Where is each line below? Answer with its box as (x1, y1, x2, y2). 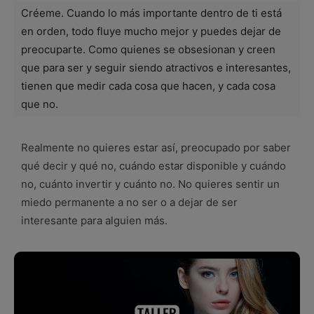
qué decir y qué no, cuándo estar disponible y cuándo (21, 158, 286, 172)
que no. (21, 97, 58, 111)
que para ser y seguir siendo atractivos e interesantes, (21, 60, 291, 74)
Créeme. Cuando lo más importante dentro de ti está (21, 6, 282, 20)
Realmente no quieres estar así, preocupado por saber (21, 140, 291, 154)
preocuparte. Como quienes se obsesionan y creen (21, 42, 275, 56)
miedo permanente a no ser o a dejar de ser (21, 195, 238, 209)
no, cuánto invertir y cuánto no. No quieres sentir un (21, 177, 280, 191)
